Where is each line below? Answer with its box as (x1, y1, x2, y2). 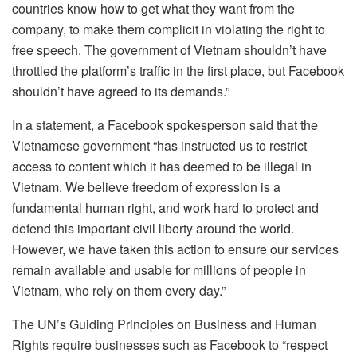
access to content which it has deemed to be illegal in (12, 157, 312, 176)
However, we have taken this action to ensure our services (12, 240, 339, 259)
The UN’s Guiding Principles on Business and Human (12, 315, 316, 334)
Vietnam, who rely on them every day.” (12, 281, 226, 300)
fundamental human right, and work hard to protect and (12, 198, 319, 218)
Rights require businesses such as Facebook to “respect (12, 335, 328, 355)
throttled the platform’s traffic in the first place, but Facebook (12, 61, 344, 80)
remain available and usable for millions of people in (12, 261, 306, 280)
